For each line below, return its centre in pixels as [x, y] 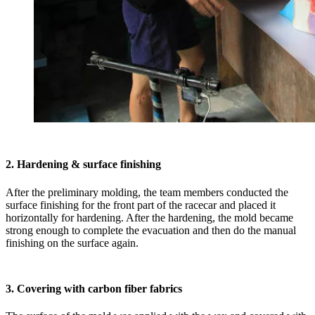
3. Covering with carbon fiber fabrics [94, 288]
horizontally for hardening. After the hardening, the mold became [149, 217]
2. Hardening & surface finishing [83, 165]
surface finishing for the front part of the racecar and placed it [141, 205]
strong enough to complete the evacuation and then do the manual [151, 230]
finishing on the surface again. [72, 243]
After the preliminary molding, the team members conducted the [147, 192]
